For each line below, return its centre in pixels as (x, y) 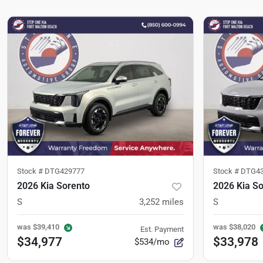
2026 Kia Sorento (53, 186)
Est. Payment (162, 230)
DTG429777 (65, 171)
